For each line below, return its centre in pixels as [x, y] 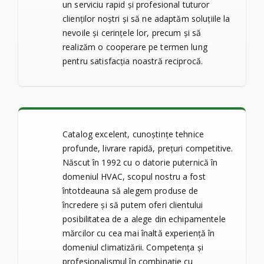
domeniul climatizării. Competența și [133, 247]
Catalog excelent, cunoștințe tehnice [133, 134]
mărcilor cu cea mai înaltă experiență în [139, 233]
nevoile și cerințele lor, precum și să [132, 32]
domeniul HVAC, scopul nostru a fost [134, 176]
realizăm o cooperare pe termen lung [135, 47]
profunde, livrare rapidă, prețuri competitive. [148, 148]
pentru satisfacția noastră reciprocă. [133, 61]
